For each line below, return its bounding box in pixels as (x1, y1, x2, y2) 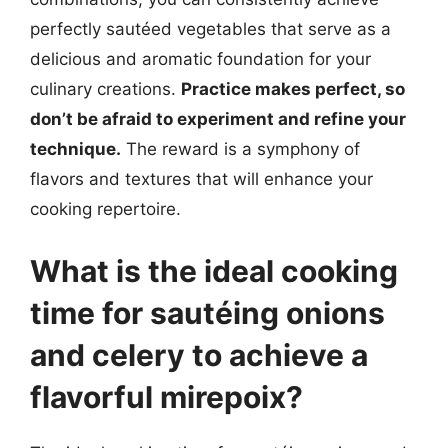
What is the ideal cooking (30, 252, 398, 289)
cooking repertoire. (30, 199, 181, 219)
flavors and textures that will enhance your (30, 169, 373, 189)
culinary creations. (30, 79, 181, 99)
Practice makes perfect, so (181, 79, 405, 99)
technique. (30, 139, 121, 159)
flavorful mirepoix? (30, 378, 303, 415)
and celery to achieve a (30, 336, 368, 373)
